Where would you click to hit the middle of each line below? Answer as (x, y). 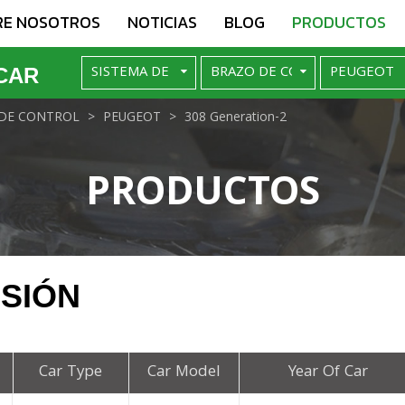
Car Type (71, 372)
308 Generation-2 (235, 118)
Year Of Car (329, 372)
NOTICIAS (162, 22)
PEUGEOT (132, 118)
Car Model (184, 372)
